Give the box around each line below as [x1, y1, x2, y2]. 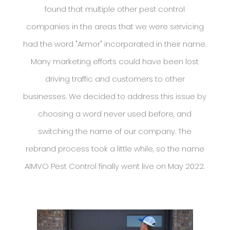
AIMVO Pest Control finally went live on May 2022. [25, 161, 205, 172]
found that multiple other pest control [45, 4, 185, 15]
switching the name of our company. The [38, 126, 192, 137]
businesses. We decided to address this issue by [23, 91, 207, 102]
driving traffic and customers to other [45, 73, 185, 85]
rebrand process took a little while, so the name [25, 143, 204, 155]
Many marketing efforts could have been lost [31, 56, 199, 67]
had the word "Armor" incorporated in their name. [23, 39, 207, 50]
